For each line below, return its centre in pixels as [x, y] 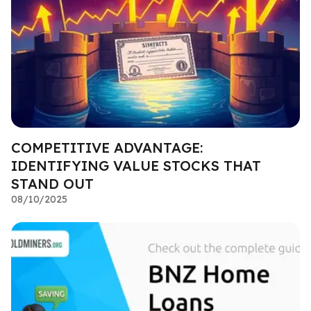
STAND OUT [52, 184]
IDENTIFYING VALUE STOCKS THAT [136, 166]
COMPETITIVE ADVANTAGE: [107, 148]
